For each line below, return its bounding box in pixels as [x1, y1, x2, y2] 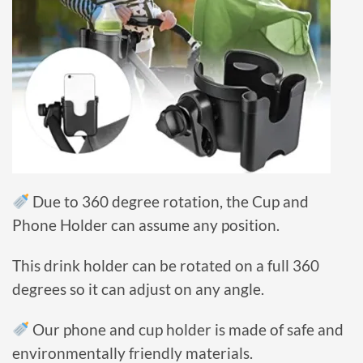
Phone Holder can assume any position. [12, 216, 280, 235]
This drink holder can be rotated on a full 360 [12, 256, 319, 275]
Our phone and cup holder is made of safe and [32, 320, 344, 339]
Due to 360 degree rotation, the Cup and [29, 193, 310, 211]
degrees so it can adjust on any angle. [12, 280, 264, 298]
